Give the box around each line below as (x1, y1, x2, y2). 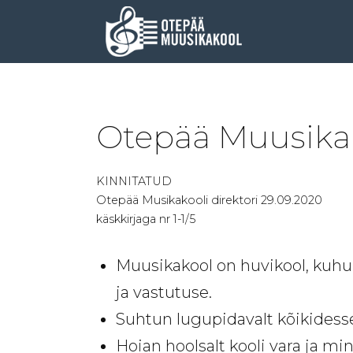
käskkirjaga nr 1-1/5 (96, 212, 195, 226)
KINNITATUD (96, 174, 172, 188)
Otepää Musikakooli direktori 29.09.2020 (96, 193, 322, 207)
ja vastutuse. (116, 283, 212, 302)
